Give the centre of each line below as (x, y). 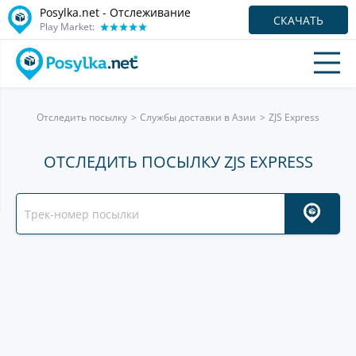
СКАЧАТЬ (298, 20)
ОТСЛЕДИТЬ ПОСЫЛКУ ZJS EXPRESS (178, 162)
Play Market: (67, 26)
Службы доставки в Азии (198, 117)
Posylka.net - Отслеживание (115, 12)
